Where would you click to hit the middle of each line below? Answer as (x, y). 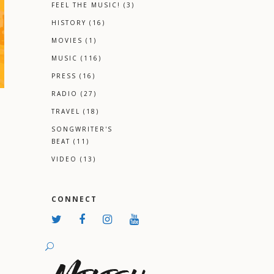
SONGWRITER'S (82, 129)
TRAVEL (65, 112)
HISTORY (68, 23)
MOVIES (67, 41)
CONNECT (74, 199)
